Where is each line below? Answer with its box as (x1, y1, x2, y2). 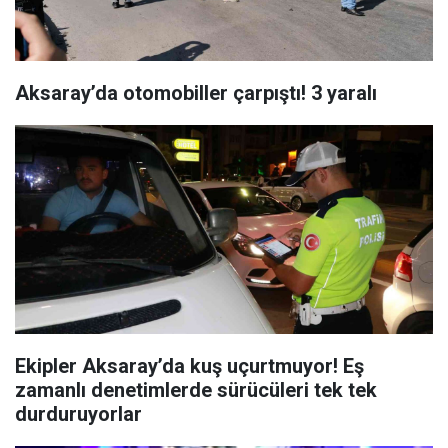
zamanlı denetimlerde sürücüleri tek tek (15, 378, 377, 402)
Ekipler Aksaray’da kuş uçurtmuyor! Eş (15, 354, 364, 378)
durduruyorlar (15, 402, 142, 426)
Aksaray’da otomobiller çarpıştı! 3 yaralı (15, 81, 377, 105)
